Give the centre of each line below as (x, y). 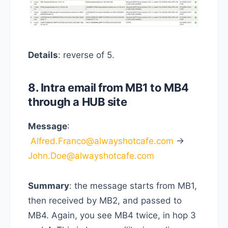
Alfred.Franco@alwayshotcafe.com (101, 141)
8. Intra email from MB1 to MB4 (108, 87)
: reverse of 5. (86, 55)
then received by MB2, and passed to (105, 200)
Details (43, 55)
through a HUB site (78, 102)
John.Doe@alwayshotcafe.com (91, 155)
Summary (49, 186)
